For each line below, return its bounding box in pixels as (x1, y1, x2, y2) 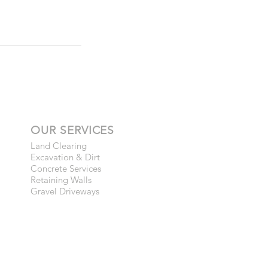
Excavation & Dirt (31, 151, 100, 163)
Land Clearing (31, 140, 87, 151)
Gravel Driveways (31, 185, 99, 197)
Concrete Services (31, 163, 101, 174)
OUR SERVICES (31, 123, 115, 137)
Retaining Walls (31, 174, 92, 185)
